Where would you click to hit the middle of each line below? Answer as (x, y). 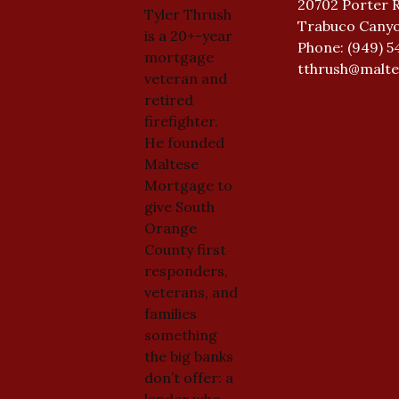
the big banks (188, 356)
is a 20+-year (188, 35)
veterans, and (191, 292)
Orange (170, 228)
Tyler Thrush (187, 14)
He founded (184, 142)
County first (185, 249)
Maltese (171, 163)
